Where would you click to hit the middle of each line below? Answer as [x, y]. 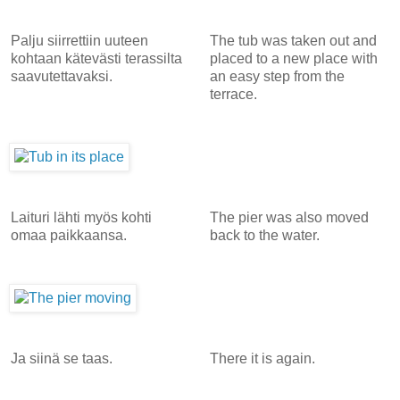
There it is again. [262, 358]
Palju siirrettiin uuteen [79, 40]
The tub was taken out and [293, 40]
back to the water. [264, 235]
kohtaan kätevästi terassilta [96, 58]
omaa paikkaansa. [69, 235]
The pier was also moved [289, 217]
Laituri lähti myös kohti [81, 217]
